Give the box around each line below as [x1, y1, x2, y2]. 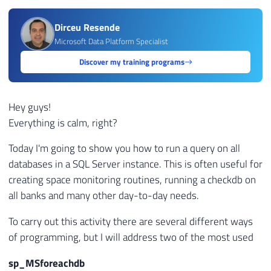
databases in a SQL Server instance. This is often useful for [8, 156, 263, 172]
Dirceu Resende [54, 20, 120, 35]
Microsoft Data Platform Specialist [54, 35, 168, 48]
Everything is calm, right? [8, 114, 117, 131]
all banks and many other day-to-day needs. [8, 188, 199, 204]
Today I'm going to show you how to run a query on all [8, 140, 240, 157]
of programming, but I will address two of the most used [8, 229, 253, 246]
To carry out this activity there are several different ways [8, 214, 253, 230]
